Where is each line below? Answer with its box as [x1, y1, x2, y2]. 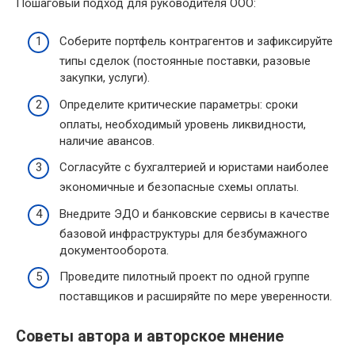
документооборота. [59, 242, 169, 258]
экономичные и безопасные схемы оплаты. [59, 180, 299, 194]
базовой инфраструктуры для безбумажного [59, 226, 307, 241]
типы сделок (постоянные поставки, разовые [59, 54, 311, 68]
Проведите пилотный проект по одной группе [59, 269, 310, 284]
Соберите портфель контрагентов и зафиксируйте [59, 34, 333, 48]
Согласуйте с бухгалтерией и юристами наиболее [59, 160, 329, 174]
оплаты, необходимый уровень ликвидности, [59, 116, 306, 132]
